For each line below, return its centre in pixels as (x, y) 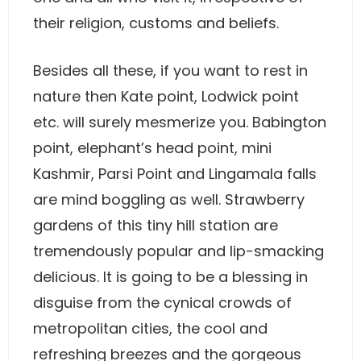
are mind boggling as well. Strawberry (169, 199)
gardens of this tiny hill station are (156, 225)
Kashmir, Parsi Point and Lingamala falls (175, 174)
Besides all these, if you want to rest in (170, 71)
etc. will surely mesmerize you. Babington (180, 122)
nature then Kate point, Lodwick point (166, 96)
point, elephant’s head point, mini (152, 148)
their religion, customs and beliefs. (156, 23)
